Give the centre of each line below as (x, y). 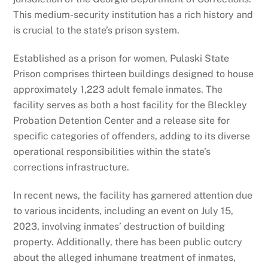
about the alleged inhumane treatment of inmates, (125, 257)
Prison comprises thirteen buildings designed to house (134, 74)
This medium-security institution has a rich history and (133, 15)
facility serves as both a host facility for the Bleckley (130, 105)
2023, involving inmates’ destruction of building (119, 226)
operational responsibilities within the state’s (112, 151)
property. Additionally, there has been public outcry (128, 242)
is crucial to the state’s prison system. (97, 31)
